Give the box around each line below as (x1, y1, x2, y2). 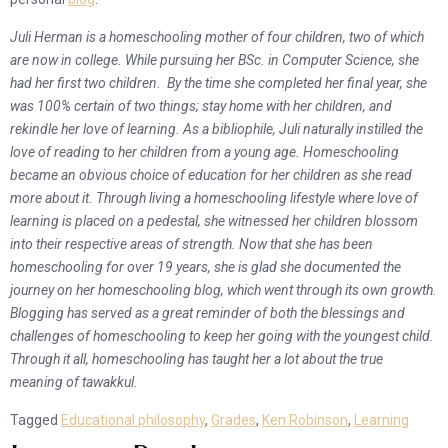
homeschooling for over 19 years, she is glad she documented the (10, 259, 401, 275)
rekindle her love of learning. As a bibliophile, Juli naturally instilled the (10, 121, 423, 137)
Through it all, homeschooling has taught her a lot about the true (10, 351, 383, 367)
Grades (211, 412, 256, 428)
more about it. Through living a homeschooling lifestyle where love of (10, 190, 418, 206)
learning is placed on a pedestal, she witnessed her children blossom (10, 213, 418, 229)
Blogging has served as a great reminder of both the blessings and (10, 305, 405, 321)
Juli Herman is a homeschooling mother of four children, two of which (10, 29, 424, 45)
